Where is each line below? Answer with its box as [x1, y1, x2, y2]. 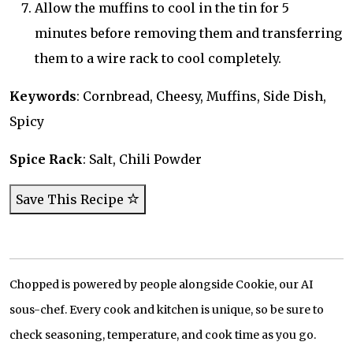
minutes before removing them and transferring [35, 25, 342, 41]
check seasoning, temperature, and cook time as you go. [9, 328, 316, 342]
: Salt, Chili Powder [83, 151, 202, 167]
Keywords [9, 88, 76, 104]
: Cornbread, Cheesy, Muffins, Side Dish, [76, 88, 326, 104]
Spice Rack [9, 151, 83, 167]
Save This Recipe [16, 191, 127, 207]
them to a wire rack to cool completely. [35, 50, 281, 66]
